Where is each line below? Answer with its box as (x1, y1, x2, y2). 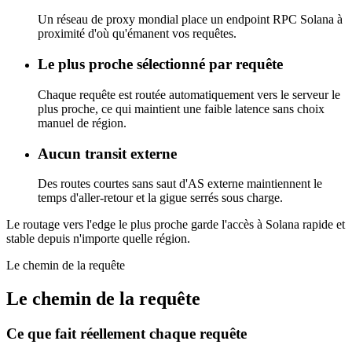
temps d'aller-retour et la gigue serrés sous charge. (38, 191, 283, 205)
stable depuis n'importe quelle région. (6, 232, 190, 246)
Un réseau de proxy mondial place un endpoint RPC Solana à (38, 13, 343, 27)
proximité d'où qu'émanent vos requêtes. (38, 27, 236, 41)
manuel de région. (38, 115, 126, 130)
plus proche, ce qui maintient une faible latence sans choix (38, 101, 324, 115)
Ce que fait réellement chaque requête (6, 325, 247, 343)
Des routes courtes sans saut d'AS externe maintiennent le (38, 177, 322, 191)
